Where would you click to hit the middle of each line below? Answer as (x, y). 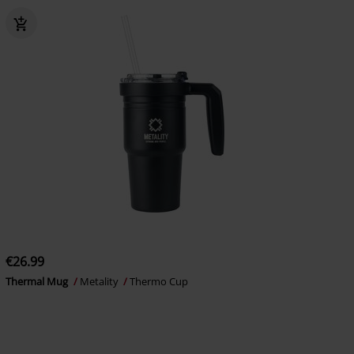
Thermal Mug (38, 281)
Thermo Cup (158, 281)
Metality (100, 281)
